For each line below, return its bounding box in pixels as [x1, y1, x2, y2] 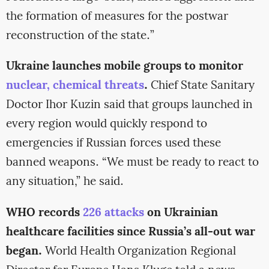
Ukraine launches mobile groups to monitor [5, 58, 243, 76]
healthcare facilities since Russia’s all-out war [5, 223, 255, 241]
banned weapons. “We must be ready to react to [5, 154, 259, 172]
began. [5, 242, 42, 261]
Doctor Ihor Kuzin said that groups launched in [5, 96, 253, 115]
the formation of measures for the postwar [5, 8, 228, 26]
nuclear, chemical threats [5, 77, 144, 95]
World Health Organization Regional [41, 242, 236, 261]
